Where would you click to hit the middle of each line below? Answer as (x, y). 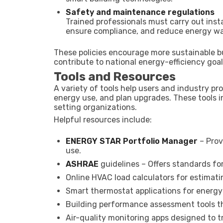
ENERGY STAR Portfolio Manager (132, 141)
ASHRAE (82, 164)
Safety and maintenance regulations (140, 12)
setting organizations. (95, 107)
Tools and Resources (115, 77)
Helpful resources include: (103, 120)
